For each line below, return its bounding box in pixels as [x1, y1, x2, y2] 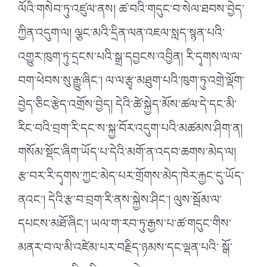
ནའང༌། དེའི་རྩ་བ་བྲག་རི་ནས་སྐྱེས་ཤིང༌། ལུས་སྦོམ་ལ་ [18, 186, 222, 220]
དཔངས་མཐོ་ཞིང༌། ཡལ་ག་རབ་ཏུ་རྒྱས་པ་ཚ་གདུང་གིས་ [18, 210, 231, 244]
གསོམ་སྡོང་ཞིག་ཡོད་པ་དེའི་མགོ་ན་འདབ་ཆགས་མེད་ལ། [18, 138, 236, 172]
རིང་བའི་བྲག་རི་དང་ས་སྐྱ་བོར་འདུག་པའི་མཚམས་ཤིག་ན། [18, 114, 243, 148]
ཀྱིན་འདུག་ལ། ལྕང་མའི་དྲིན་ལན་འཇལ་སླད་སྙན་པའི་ [18, 19, 225, 53]
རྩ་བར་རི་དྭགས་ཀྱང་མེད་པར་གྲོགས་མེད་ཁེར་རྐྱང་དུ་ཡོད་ [18, 162, 244, 196]
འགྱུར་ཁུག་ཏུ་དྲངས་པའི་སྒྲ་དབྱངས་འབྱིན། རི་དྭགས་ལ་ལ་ [18, 43, 242, 77]
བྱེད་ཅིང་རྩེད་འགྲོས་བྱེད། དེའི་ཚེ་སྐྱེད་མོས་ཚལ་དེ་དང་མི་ [18, 91, 237, 125]
